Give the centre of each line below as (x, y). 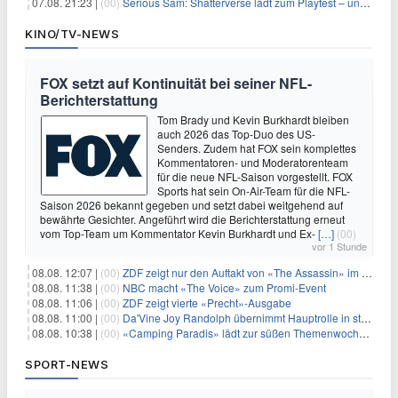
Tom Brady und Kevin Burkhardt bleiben (253, 119)
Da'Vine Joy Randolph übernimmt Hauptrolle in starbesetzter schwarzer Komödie (242, 318)
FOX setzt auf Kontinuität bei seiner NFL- (176, 83)
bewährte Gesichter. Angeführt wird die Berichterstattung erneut (192, 219)
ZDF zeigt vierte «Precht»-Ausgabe (207, 302)
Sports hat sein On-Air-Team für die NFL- (254, 191)
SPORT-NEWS (67, 364)
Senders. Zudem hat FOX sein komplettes (257, 148)
